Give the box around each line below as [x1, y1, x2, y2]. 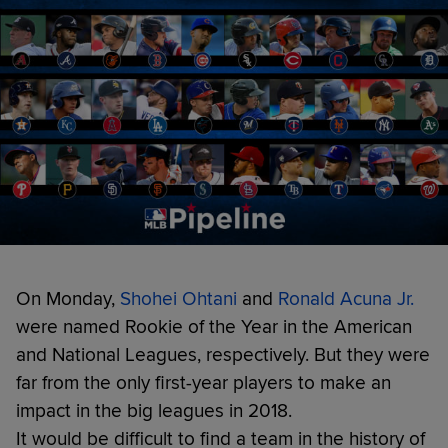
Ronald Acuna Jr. [278, 286, 414, 311]
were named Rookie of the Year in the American [16, 314, 412, 339]
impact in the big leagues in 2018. [16, 398, 292, 423]
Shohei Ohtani [120, 286, 237, 311]
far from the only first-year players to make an [16, 370, 391, 395]
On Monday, [16, 286, 120, 311]
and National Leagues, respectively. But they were [16, 342, 430, 367]
